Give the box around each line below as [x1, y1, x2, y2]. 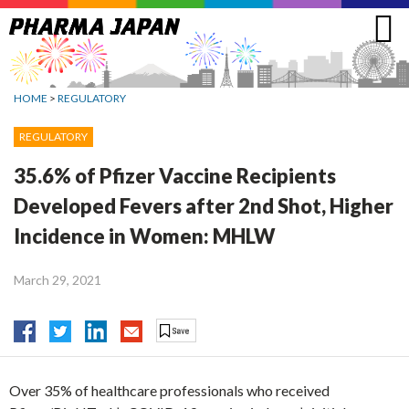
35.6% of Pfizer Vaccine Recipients [14, 163, 336, 188]
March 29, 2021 [14, 271, 101, 288]
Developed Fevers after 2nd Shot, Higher [14, 193, 393, 218]
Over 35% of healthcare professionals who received [9, 382, 330, 400]
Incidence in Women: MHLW [14, 223, 276, 248]
